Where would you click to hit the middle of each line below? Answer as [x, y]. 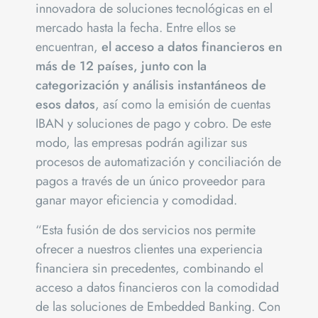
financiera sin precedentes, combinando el [149, 268]
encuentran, [68, 47]
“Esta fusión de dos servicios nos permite [146, 230]
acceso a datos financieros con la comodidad [157, 287]
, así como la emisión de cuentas [183, 105]
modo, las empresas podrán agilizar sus [141, 143]
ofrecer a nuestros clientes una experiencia [149, 249]
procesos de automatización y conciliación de [158, 162]
